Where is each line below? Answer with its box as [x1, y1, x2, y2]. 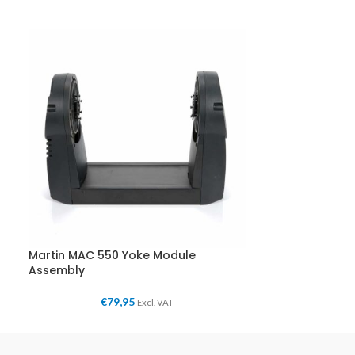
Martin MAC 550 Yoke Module [28, 246, 196, 263]
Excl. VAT [137, 296, 174, 307]
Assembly [28, 261, 85, 278]
